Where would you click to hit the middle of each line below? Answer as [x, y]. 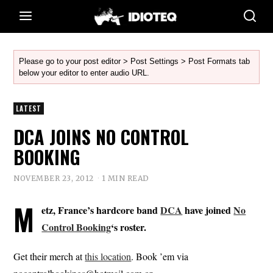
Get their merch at [49, 256]
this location [108, 256]
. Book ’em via [160, 256]
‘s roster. [129, 227]
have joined [208, 210]
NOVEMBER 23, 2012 [54, 178]
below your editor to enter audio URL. [84, 73]
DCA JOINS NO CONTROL [101, 137]
